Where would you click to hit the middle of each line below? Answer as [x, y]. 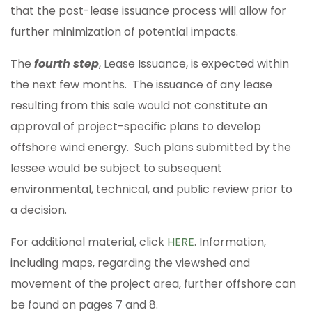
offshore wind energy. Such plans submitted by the [151, 147]
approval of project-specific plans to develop [136, 126]
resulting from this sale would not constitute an [139, 105]
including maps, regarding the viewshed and [130, 263]
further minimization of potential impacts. [124, 31]
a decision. [39, 210]
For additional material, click [89, 242]
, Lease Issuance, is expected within [194, 63]
